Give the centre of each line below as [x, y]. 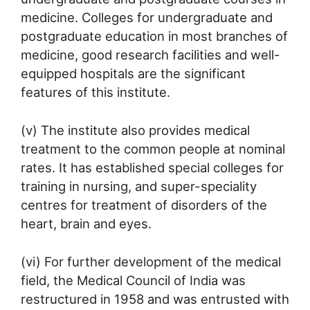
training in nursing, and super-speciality [139, 186]
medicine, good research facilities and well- [151, 55]
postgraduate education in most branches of [154, 36]
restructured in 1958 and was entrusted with [155, 299]
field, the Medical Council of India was [133, 280]
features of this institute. [95, 92]
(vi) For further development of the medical [151, 261]
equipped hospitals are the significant [133, 74]
